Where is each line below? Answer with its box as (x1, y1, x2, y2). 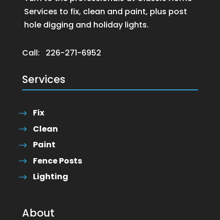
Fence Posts (32, 155, 82, 166)
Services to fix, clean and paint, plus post (24, 6, 187, 18)
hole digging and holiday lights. (24, 19, 149, 31)
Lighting (32, 171, 68, 183)
